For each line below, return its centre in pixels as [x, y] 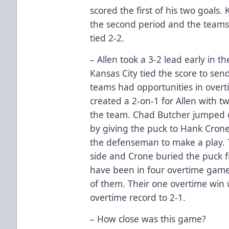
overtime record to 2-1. [138, 197]
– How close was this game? [148, 219]
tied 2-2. [107, 38]
